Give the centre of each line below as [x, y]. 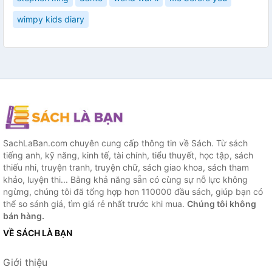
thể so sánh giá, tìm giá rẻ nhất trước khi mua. [95, 204]
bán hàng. [24, 216]
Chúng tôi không [222, 204]
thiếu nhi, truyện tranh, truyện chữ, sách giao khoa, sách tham [126, 168]
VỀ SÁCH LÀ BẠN [38, 233]
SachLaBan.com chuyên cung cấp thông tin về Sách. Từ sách [125, 143]
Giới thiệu [25, 263]
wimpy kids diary [51, 19]
